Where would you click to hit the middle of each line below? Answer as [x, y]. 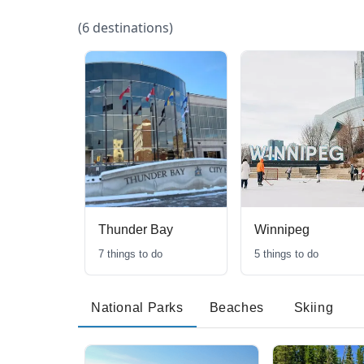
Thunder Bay [136, 230]
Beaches [236, 308]
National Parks [137, 308]
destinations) [131, 28]
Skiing [314, 308]
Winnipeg [282, 230]
